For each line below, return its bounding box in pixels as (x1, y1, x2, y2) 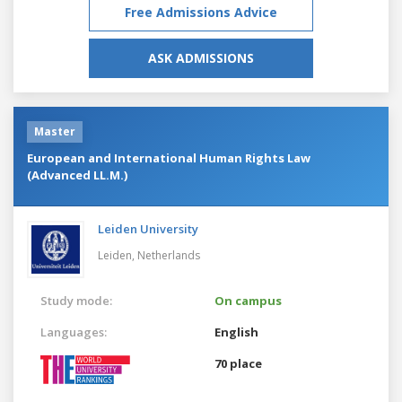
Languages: (40, 323, 107, 340)
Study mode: (40, 292, 112, 309)
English (214, 323, 258, 340)
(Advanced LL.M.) (27, 166, 127, 183)
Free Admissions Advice (125, 3, 277, 21)
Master (34, 123, 75, 139)
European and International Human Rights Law (27, 149, 310, 166)
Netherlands (137, 247, 200, 263)
